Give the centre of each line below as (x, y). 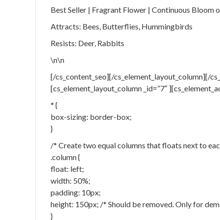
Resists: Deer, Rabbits (87, 43)
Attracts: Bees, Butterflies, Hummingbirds (122, 26)
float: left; (67, 169)
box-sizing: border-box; (91, 117)
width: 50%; (70, 180)
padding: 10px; (76, 192)
